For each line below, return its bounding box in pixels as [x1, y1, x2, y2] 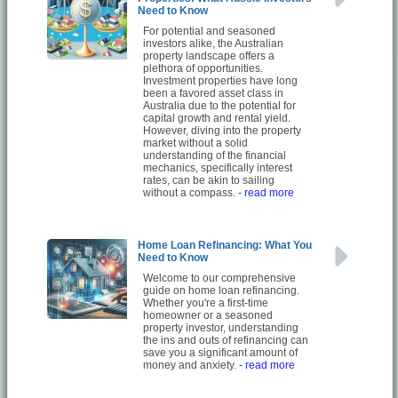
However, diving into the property [143, 123, 302, 137]
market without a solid [143, 136, 249, 149]
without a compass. [143, 186, 239, 199]
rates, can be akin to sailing [143, 173, 275, 187]
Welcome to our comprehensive [143, 271, 297, 284]
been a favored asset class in [143, 86, 284, 99]
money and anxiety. [143, 358, 240, 371]
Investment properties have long [143, 74, 298, 87]
